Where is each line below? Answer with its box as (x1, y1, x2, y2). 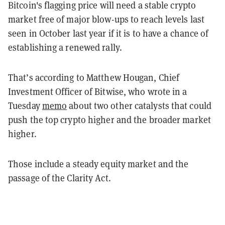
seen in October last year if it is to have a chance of (8, 27, 209, 39)
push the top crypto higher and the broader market (8, 114, 211, 126)
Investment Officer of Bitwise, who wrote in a (8, 85, 187, 97)
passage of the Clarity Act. (8, 172, 111, 184)
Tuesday (8, 99, 42, 111)
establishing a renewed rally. (8, 41, 122, 53)
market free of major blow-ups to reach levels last (8, 13, 205, 25)
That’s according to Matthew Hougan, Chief (8, 71, 180, 83)
